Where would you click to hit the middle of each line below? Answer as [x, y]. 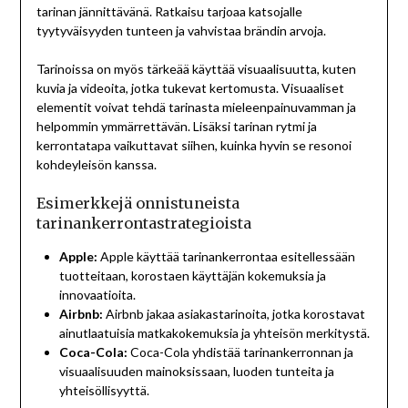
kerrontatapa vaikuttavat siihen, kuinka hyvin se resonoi [194, 146]
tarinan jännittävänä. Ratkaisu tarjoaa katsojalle [169, 12]
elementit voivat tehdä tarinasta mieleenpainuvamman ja [196, 107]
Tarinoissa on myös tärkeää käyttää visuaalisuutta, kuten [196, 69]
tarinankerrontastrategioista [143, 224]
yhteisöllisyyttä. [104, 391]
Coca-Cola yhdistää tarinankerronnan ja [240, 352]
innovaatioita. [97, 295]
